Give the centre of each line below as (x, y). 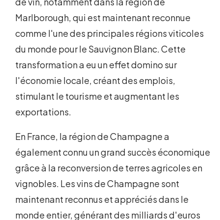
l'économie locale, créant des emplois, (96, 81)
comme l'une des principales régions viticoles (110, 33)
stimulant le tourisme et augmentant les (97, 96)
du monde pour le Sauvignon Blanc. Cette (101, 49)
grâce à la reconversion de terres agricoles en (109, 168)
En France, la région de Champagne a (93, 137)
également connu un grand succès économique (113, 152)
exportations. (43, 112)
